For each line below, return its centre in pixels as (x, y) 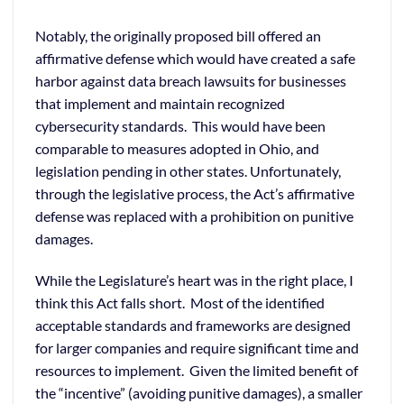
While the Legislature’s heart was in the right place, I (194, 280)
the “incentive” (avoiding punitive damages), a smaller (199, 392)
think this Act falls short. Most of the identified (180, 302)
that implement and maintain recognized (160, 103)
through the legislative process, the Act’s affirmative (195, 193)
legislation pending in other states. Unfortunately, (188, 170)
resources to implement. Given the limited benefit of (197, 370)
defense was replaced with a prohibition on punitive (194, 216)
